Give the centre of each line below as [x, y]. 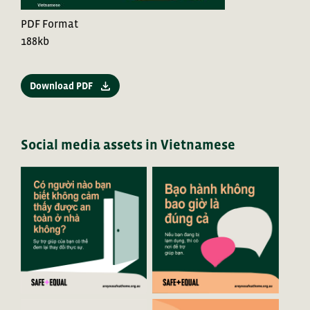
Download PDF [61, 85]
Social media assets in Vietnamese [128, 145]
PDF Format [49, 23]
